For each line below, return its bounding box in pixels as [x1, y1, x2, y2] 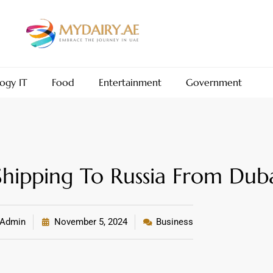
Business [155, 216, 193, 227]
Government [185, 76, 242, 88]
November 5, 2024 [54, 216, 127, 227]
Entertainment [98, 76, 161, 88]
